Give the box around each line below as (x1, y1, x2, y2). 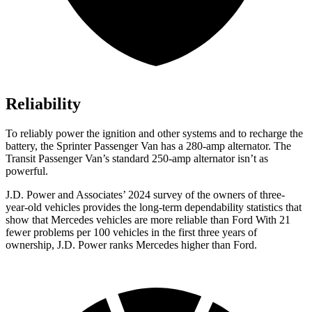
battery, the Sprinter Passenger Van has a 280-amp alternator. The (6, 140, 291, 153)
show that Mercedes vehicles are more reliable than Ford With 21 (6, 214, 290, 226)
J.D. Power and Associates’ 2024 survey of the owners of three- (6, 189, 285, 201)
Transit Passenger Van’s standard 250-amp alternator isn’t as (6, 153, 268, 165)
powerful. (6, 165, 48, 178)
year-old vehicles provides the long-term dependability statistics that (6, 201, 302, 214)
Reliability (6, 95, 81, 114)
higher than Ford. (178, 239, 257, 251)
